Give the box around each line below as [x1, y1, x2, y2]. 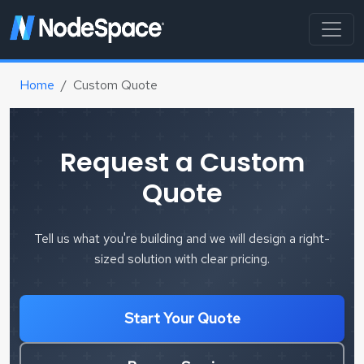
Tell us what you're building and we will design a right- [34, 229, 330, 247]
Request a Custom [59, 143, 305, 180]
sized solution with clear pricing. [94, 249, 270, 267]
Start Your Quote [123, 308, 240, 327]
